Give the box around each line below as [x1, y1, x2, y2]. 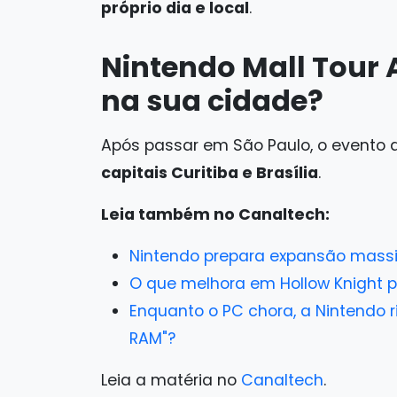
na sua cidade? [101, 80, 323, 121]
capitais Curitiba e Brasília [101, 161, 318, 183]
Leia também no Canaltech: [101, 203, 330, 225]
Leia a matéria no [101, 369, 241, 391]
